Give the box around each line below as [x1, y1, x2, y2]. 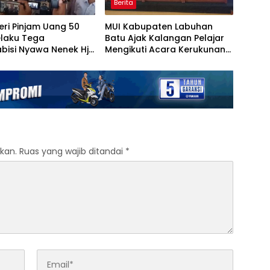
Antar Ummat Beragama [104, 55, 216, 67]
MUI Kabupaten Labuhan [104, 20, 213, 33]
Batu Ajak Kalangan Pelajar [104, 32, 224, 45]
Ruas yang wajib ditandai [19, 145, 125, 157]
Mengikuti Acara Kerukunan [104, 43, 225, 56]
